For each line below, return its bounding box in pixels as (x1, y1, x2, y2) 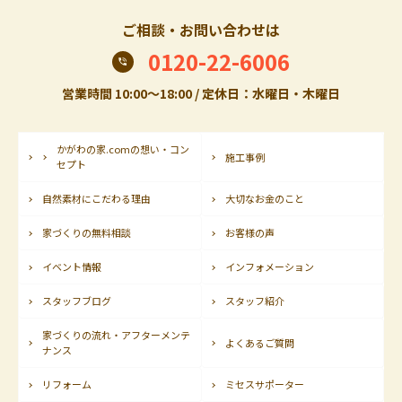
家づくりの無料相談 (42, 225, 131, 240)
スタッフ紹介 (224, 293, 284, 309)
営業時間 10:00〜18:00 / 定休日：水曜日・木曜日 (62, 84, 340, 103)
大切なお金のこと (224, 191, 304, 206)
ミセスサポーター (224, 377, 304, 392)
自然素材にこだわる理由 (42, 191, 151, 206)
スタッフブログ (42, 293, 111, 309)
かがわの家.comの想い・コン (57, 142, 189, 157)
